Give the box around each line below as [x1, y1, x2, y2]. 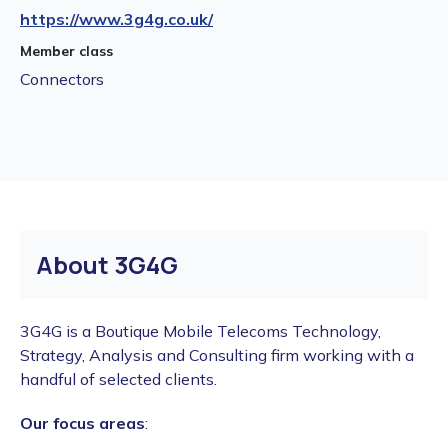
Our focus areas [20, 413, 145, 434]
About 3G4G [36, 248, 178, 282]
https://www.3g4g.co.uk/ [20, 9, 213, 30]
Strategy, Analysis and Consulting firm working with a [20, 345, 414, 366]
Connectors [20, 69, 104, 90]
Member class [20, 42, 113, 61]
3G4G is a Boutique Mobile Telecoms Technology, [20, 321, 381, 342]
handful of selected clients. [20, 369, 221, 390]
